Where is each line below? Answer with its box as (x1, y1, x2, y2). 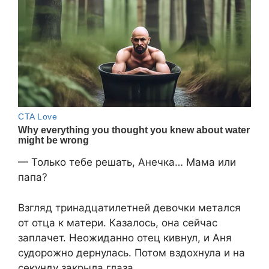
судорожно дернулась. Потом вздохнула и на (18, 246, 245, 259)
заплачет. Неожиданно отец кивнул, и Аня (18, 231, 232, 244)
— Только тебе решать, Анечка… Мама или (18, 156, 236, 169)
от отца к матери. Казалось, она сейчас (18, 216, 217, 229)
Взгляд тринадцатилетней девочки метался (18, 201, 241, 214)
